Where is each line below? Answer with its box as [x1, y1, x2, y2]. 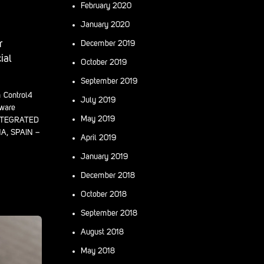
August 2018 [81, 227, 124, 236]
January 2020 [81, 20, 130, 29]
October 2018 [81, 190, 127, 199]
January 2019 [81, 152, 128, 161]
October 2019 [81, 58, 127, 67]
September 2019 [81, 77, 138, 85]
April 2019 [81, 133, 117, 142]
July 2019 [81, 95, 116, 104]
